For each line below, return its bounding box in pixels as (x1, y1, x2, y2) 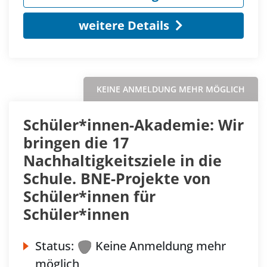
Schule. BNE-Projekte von (23, 167, 210, 188)
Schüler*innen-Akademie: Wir (23, 114, 244, 135)
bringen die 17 (23, 132, 129, 153)
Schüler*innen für (23, 185, 156, 206)
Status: (35, 237, 74, 254)
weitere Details (78, 17, 169, 33)
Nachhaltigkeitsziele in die (23, 150, 222, 170)
